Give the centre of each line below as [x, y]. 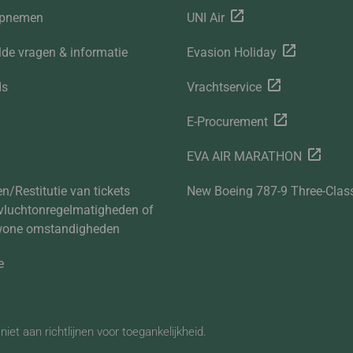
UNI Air [205, 18]
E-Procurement [227, 122]
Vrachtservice [224, 87]
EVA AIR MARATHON [244, 157]
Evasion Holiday [231, 53]
